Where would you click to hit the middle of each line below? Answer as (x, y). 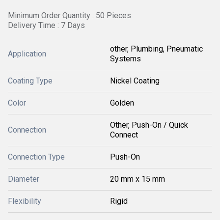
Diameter (24, 179)
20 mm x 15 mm (137, 179)
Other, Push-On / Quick (149, 125)
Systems (125, 59)
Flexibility (25, 201)
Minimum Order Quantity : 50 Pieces (69, 15)
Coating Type (30, 81)
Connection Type (36, 157)
